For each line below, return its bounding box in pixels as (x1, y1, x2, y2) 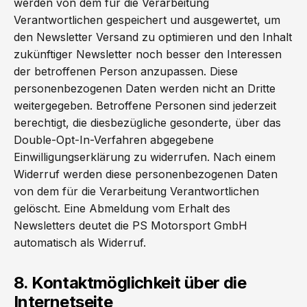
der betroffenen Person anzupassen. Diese (14, 64, 238, 78)
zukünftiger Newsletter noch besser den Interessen (14, 47, 282, 61)
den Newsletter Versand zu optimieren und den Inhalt (14, 30, 292, 44)
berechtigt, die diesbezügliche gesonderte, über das (14, 116, 281, 130)
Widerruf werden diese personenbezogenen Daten (14, 167, 278, 181)
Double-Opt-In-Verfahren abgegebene (14, 133, 214, 147)
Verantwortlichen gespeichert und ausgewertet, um (14, 13, 280, 27)
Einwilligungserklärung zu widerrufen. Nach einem (14, 150, 275, 164)
